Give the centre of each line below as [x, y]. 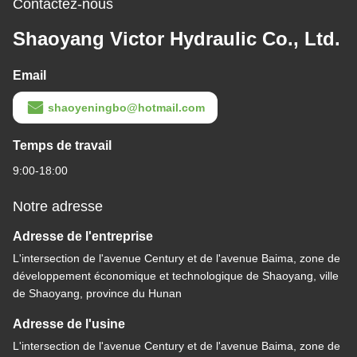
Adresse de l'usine [69, 324]
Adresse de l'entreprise [83, 237]
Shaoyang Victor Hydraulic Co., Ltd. [177, 39]
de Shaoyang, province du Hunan [97, 294]
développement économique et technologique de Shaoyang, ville [176, 276]
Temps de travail [62, 146]
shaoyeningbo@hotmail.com [126, 108]
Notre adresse [58, 207]
